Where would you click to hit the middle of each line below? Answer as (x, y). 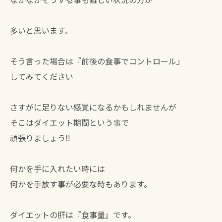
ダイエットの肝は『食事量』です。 (73, 215)
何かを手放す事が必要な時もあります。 (81, 184)
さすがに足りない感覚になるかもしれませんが (93, 107)
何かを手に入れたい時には (57, 168)
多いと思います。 (41, 30)
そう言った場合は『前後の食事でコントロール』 (97, 61)
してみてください (42, 76)
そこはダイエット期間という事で (69, 122)
